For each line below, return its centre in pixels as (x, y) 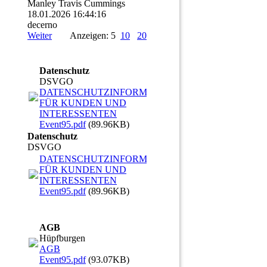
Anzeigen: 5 (95, 36)
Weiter (40, 36)
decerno (42, 25)
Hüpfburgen (62, 238)
